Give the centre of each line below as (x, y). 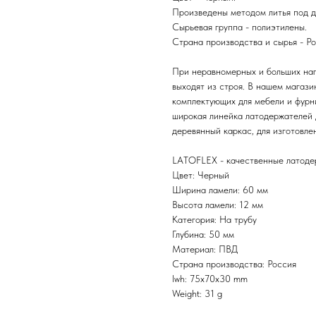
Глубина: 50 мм (203, 234)
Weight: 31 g (197, 293)
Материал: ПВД (205, 249)
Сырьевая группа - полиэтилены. (239, 26)
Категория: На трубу (214, 219)
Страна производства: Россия (234, 263)
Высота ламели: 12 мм (218, 204)
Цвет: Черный (201, 175)
